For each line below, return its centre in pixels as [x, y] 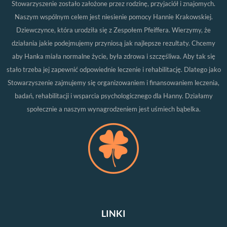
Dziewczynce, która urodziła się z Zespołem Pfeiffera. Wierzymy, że [113, 30]
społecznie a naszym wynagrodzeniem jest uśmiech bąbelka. [113, 109]
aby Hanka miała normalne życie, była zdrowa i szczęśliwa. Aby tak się [113, 56]
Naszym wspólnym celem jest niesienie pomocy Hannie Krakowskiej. [113, 17]
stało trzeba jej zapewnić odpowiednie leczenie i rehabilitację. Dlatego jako [113, 70]
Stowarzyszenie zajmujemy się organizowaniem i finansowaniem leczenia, [113, 83]
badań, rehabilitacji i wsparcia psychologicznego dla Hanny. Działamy [113, 96]
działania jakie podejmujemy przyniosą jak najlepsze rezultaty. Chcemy [113, 43]
